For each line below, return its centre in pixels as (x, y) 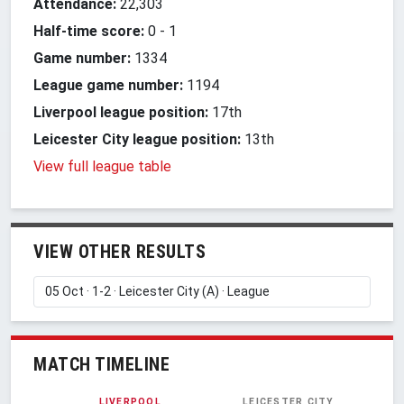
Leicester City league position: (137, 139)
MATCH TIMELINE (101, 364)
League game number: (108, 85)
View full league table (102, 166)
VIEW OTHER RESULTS (119, 251)
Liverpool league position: (121, 112)
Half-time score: (89, 31)
